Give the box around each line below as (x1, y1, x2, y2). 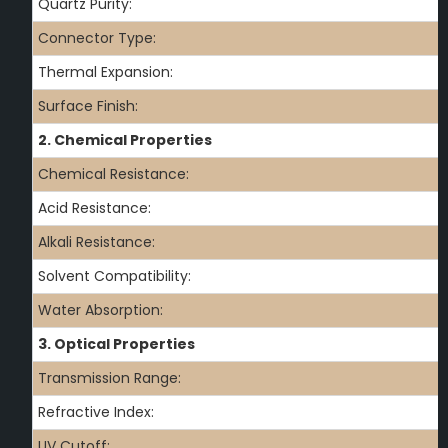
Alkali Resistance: (38, 232, 155, 253)
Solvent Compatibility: (38, 266, 191, 287)
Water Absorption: (38, 300, 163, 321)
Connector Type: (38, 28, 156, 49)
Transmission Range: (38, 368, 181, 389)
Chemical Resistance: (38, 164, 189, 185)
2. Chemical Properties (38, 130, 212, 151)
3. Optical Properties (38, 334, 195, 355)
